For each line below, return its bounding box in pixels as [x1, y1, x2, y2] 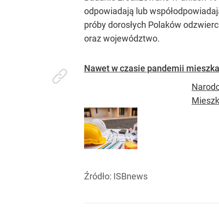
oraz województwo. [84, 33, 160, 44]
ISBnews [113, 171, 148, 181]
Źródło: [84, 171, 113, 181]
